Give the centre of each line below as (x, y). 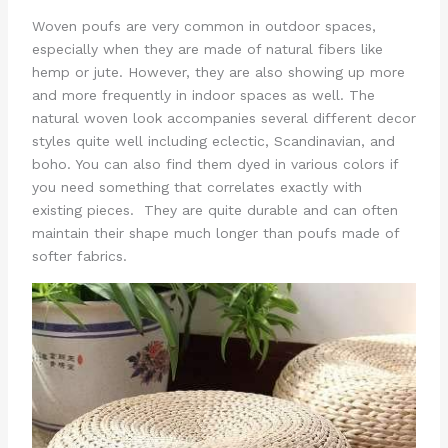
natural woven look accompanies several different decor (223, 117)
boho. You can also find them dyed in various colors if (214, 163)
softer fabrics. (79, 255)
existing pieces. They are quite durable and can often (214, 209)
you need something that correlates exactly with (196, 186)
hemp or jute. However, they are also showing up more (218, 71)
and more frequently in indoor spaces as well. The (203, 94)
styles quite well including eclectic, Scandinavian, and (213, 140)
